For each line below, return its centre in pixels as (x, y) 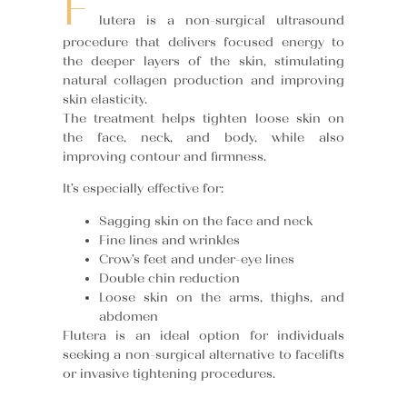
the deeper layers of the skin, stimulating (203, 62)
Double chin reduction (169, 278)
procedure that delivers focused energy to (203, 43)
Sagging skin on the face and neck (205, 221)
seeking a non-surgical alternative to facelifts (203, 354)
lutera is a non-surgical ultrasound (222, 21)
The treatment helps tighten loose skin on (203, 119)
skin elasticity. (104, 100)
